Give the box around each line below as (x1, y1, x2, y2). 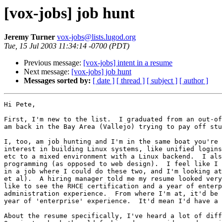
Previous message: (24, 58, 83, 67)
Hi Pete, (4, 101, 36, 109)
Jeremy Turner (4, 33, 57, 42)
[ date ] (93, 76, 114, 85)
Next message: (24, 67, 71, 76)
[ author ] (179, 76, 208, 85)
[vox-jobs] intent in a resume (83, 58, 172, 67)
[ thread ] (116, 76, 145, 85)
